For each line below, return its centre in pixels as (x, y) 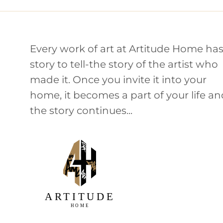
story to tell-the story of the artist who (124, 64)
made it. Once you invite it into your (118, 79)
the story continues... (81, 110)
